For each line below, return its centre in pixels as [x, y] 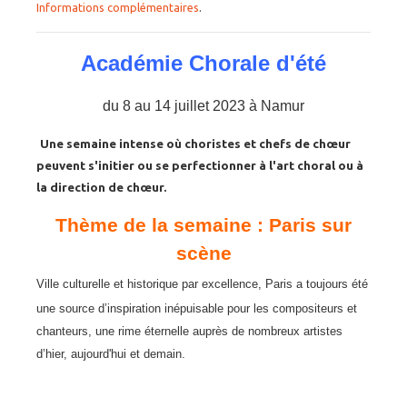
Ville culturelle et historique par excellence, [151, 284]
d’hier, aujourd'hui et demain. [111, 354]
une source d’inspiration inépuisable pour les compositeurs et [197, 308]
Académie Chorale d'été [203, 63]
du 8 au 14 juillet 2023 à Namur [203, 106]
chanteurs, [66, 331]
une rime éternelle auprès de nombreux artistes [219, 331]
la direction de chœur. [102, 188]
